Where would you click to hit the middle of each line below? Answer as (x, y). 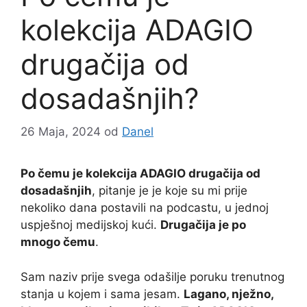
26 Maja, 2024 (61, 132)
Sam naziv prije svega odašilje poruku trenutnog (152, 277)
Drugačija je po (203, 225)
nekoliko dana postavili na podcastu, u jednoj (145, 208)
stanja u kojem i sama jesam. (102, 294)
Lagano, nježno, (229, 294)
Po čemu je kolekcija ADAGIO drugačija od (140, 174)
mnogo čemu (58, 242)
